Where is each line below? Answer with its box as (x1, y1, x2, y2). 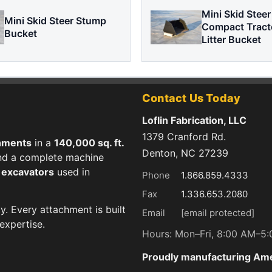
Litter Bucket (202, 33, 261, 46)
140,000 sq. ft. (54, 137, 124, 149)
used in (54, 166, 90, 178)
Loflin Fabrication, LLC (142, 114, 246, 126)
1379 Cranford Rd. (142, 130, 226, 143)
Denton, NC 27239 (142, 146, 228, 159)
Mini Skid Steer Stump (4, 14, 106, 27)
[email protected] (181, 206, 254, 219)
